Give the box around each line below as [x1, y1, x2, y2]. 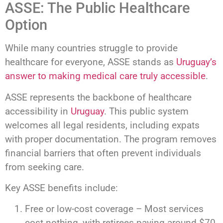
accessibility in [5, 105, 71, 117]
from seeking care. [5, 161, 84, 173]
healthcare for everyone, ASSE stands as [5, 56, 176, 68]
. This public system [104, 105, 189, 117]
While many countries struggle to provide [5, 42, 178, 54]
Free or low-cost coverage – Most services [25, 203, 204, 215]
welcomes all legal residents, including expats [5, 119, 200, 131]
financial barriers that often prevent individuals [5, 147, 201, 159]
